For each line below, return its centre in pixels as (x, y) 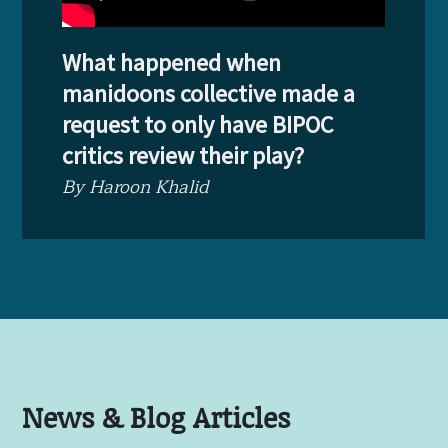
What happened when (172, 62)
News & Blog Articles (156, 416)
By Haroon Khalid (136, 186)
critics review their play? (183, 155)
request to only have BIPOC (198, 124)
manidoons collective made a (209, 93)
